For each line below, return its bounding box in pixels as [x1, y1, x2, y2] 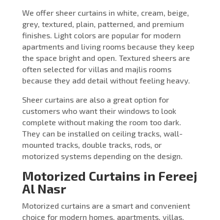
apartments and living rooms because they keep [22, 41, 194, 51]
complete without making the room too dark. [22, 117, 181, 127]
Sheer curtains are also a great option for [22, 94, 169, 104]
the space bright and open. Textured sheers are [22, 53, 190, 62]
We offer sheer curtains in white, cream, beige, [22, 7, 189, 17]
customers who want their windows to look [22, 106, 176, 115]
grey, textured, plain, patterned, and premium [22, 19, 184, 28]
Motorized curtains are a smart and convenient [22, 200, 190, 210]
